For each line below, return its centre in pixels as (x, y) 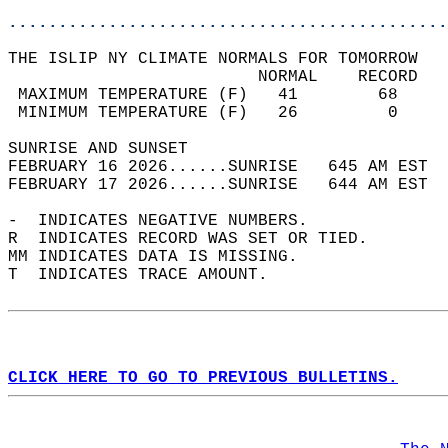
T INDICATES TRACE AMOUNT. (148, 275)
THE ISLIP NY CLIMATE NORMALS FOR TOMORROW (223, 59)
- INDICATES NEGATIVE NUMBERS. (168, 221)
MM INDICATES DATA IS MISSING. (163, 257)
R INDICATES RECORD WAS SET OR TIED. (198, 239)
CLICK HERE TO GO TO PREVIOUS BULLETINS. (203, 378)
